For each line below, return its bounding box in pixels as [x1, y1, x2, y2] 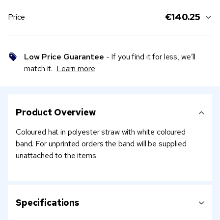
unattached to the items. [16, 150, 98, 161]
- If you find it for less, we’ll [104, 52, 196, 62]
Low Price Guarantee [24, 52, 104, 62]
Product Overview [16, 107, 96, 118]
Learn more [56, 63, 95, 74]
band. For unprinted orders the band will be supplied [16, 138, 187, 149]
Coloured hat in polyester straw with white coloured [16, 127, 186, 137]
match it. [24, 63, 56, 74]
